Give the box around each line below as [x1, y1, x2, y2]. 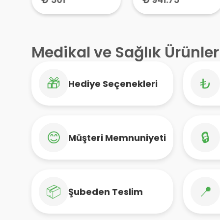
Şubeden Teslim [68, 185, 143, 198]
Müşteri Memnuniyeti [68, 131, 166, 144]
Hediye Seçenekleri [68, 77, 158, 90]
